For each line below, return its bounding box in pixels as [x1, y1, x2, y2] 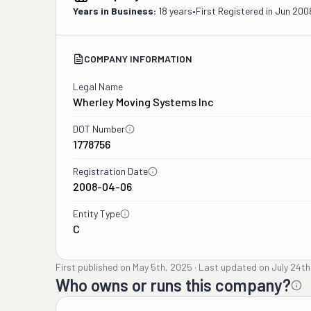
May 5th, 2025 [133, 261, 192, 273]
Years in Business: [73, 5, 156, 17]
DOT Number [73, 123, 125, 135]
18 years [158, 5, 192, 17]
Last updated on [199, 261, 269, 273]
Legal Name [73, 81, 123, 92]
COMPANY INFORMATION [84, 53, 192, 65]
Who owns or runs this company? [56, 275, 291, 295]
